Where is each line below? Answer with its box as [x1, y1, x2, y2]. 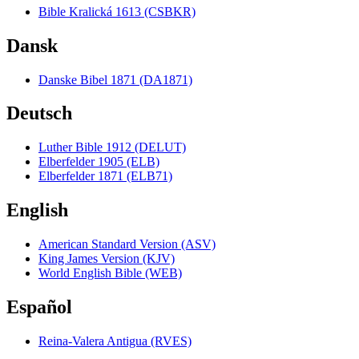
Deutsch [6, 103, 72, 124]
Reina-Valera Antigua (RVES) [38, 334, 192, 348]
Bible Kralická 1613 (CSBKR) [38, 4, 196, 18]
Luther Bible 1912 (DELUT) [38, 140, 186, 155]
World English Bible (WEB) [38, 266, 182, 280]
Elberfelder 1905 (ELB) [38, 155, 159, 169]
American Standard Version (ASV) [38, 237, 216, 252]
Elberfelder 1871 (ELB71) [38, 169, 172, 184]
